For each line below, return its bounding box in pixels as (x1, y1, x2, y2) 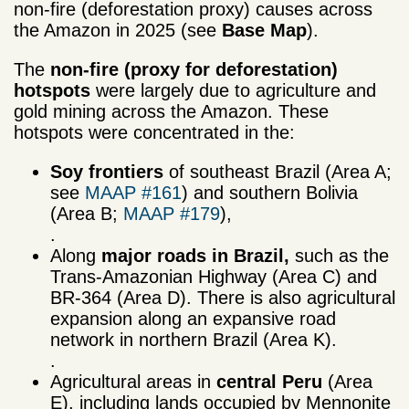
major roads (101, 245, 206, 266)
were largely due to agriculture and (90, 79, 376, 100)
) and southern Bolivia (182, 182, 358, 203)
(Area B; (50, 203, 123, 224)
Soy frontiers (50, 161, 163, 182)
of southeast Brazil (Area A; (163, 161, 392, 182)
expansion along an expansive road (50, 308, 336, 329)
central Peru (216, 371, 322, 392)
